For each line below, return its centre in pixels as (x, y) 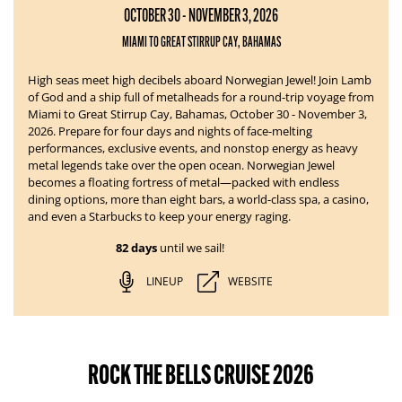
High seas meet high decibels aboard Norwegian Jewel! (173, 80)
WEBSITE (250, 281)
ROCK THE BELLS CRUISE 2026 (201, 375)
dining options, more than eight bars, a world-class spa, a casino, (198, 199)
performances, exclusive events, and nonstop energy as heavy (193, 148)
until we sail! (190, 248)
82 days (136, 248)
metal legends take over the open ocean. (137, 165)
